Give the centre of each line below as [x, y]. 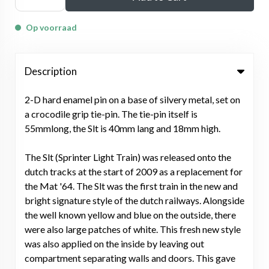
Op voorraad [51, 28]
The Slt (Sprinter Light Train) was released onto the [128, 157]
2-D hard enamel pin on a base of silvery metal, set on [132, 100]
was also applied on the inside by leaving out [114, 244]
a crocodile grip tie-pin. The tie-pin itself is [111, 114]
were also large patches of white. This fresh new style [133, 229]
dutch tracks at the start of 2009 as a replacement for [134, 172]
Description [51, 71]
